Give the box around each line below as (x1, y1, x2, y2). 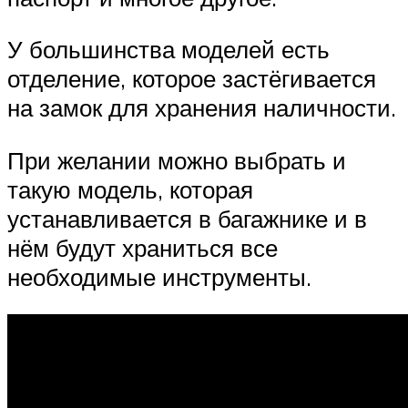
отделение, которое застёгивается (7, 64, 376, 94)
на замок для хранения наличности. (7, 93, 396, 123)
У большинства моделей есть (7, 35, 330, 65)
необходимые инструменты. (7, 261, 311, 291)
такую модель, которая (7, 174, 253, 204)
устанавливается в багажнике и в (7, 203, 367, 233)
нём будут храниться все (7, 232, 278, 262)
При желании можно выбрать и (7, 145, 346, 175)
